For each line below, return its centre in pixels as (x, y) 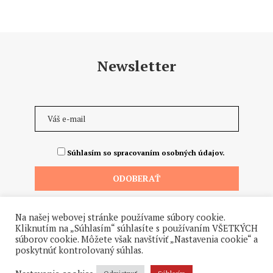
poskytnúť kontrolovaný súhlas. (79, 250)
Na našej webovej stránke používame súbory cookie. (120, 217)
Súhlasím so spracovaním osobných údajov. (146, 152)
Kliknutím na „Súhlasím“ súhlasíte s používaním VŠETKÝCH (136, 228)
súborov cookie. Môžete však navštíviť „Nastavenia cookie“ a (136, 239)
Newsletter (136, 66)
